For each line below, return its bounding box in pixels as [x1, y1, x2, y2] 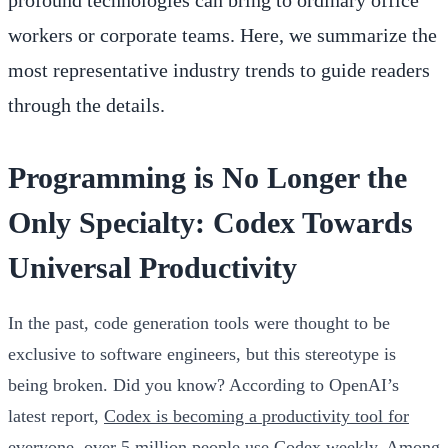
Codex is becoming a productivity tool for [104, 405, 409, 426]
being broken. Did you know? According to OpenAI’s [8, 374, 399, 395]
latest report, [8, 405, 104, 426]
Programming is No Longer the [8, 160, 407, 194]
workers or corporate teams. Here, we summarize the [8, 23, 437, 46]
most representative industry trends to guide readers [8, 58, 430, 81]
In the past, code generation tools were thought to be [8, 312, 390, 333]
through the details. [8, 93, 165, 116]
